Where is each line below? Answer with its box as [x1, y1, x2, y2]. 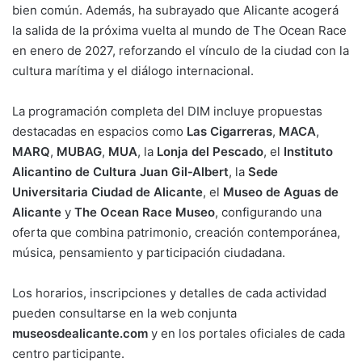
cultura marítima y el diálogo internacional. [12, 62, 254, 78]
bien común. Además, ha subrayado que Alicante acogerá [12, 2, 339, 18]
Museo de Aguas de [223, 183, 339, 200]
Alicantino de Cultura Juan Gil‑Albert [12, 163, 229, 179]
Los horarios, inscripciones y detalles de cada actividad [12, 284, 326, 301]
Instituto [284, 143, 333, 159]
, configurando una [215, 204, 322, 220]
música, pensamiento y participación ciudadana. [12, 244, 285, 260]
